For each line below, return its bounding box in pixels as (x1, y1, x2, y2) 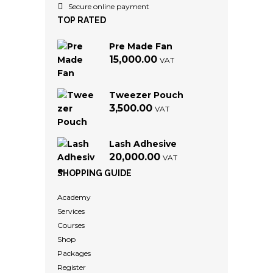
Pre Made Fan (109, 41, 172, 52)
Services (57, 207, 85, 216)
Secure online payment (68, 1, 149, 11)
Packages (57, 249, 91, 258)
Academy (57, 193, 91, 202)
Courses (57, 221, 85, 230)
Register (57, 263, 86, 272)
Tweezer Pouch (109, 90, 183, 101)
